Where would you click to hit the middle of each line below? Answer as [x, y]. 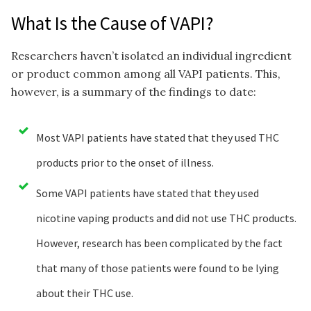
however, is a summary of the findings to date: [134, 91]
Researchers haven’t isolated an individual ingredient [151, 55]
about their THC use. [85, 293]
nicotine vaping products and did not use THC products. [166, 218]
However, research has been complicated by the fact [159, 243]
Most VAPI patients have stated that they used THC [158, 137]
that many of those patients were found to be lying [158, 268]
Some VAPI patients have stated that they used [148, 193]
